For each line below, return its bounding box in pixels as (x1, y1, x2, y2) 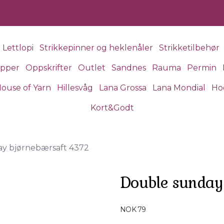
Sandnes (111, 63, 146, 72)
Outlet (77, 63, 105, 72)
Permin (186, 63, 216, 72)
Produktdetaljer (119, 198, 181, 208)
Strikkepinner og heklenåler (39, 43, 153, 52)
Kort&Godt (90, 103, 134, 112)
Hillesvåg (57, 83, 93, 92)
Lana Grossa (99, 83, 146, 92)
